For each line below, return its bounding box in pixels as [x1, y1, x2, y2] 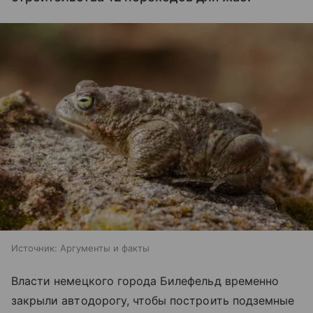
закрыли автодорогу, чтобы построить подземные [11, 293, 295, 308]
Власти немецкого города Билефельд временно [11, 274, 279, 289]
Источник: [11, 242, 57, 254]
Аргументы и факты [60, 242, 150, 254]
